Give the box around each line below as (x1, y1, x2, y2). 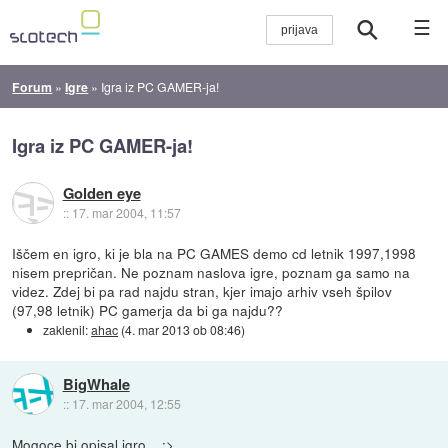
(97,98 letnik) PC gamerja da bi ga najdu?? (12, 299, 284, 320)
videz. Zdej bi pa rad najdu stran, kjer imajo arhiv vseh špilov (12, 280, 393, 301)
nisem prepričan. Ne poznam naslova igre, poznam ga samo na (12, 261, 411, 282)
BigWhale (62, 372, 130, 395)
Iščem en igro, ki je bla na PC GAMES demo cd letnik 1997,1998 (12, 242, 417, 263)
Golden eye (62, 182, 141, 205)
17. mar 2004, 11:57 (71, 204, 181, 222)
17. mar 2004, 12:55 (71, 394, 181, 412)
